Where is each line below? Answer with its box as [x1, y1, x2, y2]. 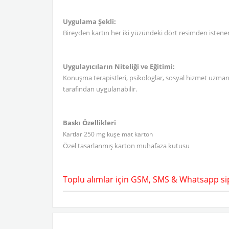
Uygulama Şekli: [63, 17, 116, 26]
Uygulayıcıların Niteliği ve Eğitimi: [63, 62, 175, 71]
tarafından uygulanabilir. [63, 84, 137, 94]
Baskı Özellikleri [63, 118, 118, 127]
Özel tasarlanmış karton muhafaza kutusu [63, 141, 190, 150]
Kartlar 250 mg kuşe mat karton [63, 130, 153, 139]
